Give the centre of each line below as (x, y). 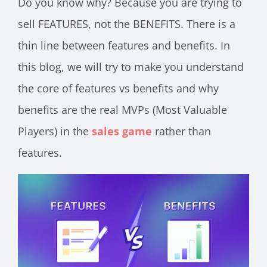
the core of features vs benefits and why (118, 88)
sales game (122, 131)
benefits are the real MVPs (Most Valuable (122, 110)
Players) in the (55, 131)
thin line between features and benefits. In (124, 45)
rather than (181, 131)
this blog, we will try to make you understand (131, 67)
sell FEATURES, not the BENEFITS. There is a (127, 24)
